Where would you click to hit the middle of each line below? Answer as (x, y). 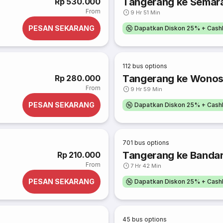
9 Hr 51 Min (146, 12)
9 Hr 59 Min (147, 89)
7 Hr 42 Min (146, 166)
